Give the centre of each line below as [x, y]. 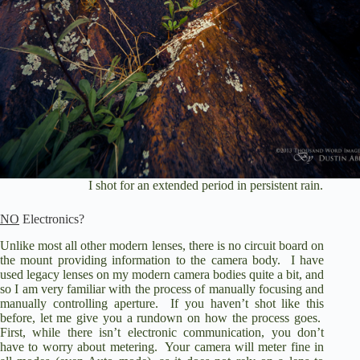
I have [307, 260]
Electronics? [52, 219]
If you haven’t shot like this [247, 303]
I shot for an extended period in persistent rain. [206, 185]
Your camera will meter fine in [245, 346]
